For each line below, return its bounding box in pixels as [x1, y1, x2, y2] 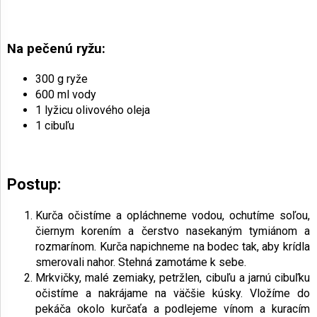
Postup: [7, 175, 61, 194]
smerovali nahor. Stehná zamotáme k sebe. [35, 255, 246, 270]
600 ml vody [35, 88, 96, 102]
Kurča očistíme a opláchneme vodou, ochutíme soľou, [35, 209, 310, 223]
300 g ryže [35, 72, 88, 86]
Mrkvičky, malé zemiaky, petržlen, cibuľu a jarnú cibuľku [35, 271, 310, 285]
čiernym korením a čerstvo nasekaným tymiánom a [35, 224, 310, 238]
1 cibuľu [35, 119, 74, 133]
